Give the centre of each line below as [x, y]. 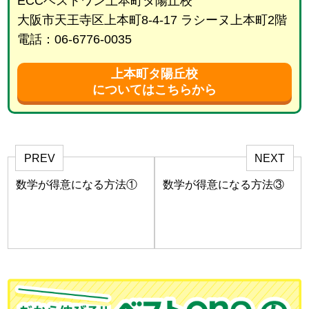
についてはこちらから [154, 90]
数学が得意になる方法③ [224, 184]
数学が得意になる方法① [77, 184]
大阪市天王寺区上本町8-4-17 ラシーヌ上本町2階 [152, 20]
